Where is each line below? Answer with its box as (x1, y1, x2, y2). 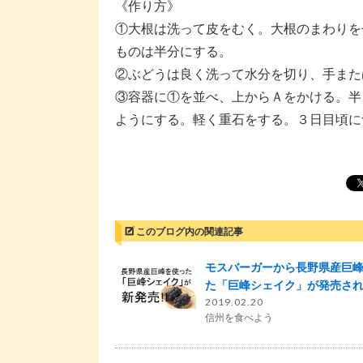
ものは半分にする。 (115, 42, 232, 58)
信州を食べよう (205, 310, 273, 323)
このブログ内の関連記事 (136, 225, 243, 236)
